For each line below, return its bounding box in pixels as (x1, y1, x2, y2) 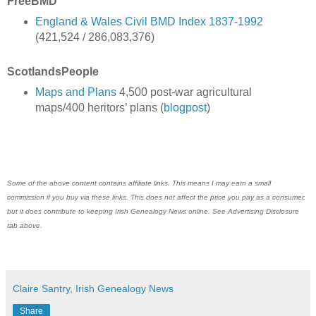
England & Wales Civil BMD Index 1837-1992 (35, 15, 263, 28)
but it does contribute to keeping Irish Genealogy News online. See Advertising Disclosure (7, 207, 299, 215)
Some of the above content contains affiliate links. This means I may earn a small (7, 178, 271, 187)
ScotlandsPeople (7, 65, 99, 78)
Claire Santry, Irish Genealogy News (13, 283, 174, 295)
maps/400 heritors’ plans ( (35, 101, 164, 114)
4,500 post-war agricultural (119, 85, 252, 98)
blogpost (163, 101, 207, 114)
